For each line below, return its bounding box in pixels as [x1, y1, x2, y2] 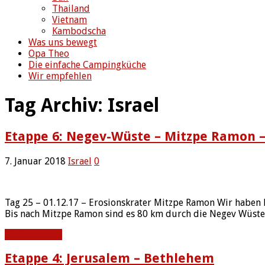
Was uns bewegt [28, 36, 97, 48]
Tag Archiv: [5, 93, 108, 117]
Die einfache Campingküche [28, 59, 146, 70]
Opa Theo [28, 47, 69, 59]
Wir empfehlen [28, 70, 92, 82]
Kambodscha [52, 25, 106, 37]
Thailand [52, 2, 90, 14]
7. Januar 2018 [5, 155, 66, 167]
